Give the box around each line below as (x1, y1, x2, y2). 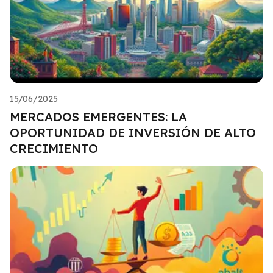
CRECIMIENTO (10, 140, 98, 156)
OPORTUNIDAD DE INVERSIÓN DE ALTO (10, 124, 256, 140)
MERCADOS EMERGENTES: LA (10, 108, 187, 124)
